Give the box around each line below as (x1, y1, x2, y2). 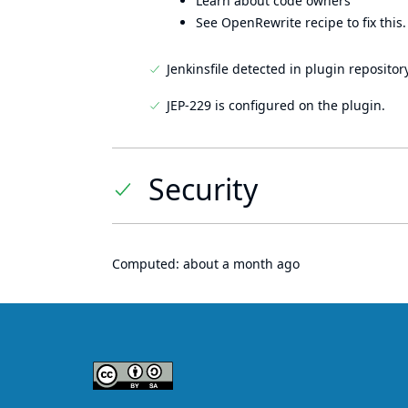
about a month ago (183, 255, 300, 272)
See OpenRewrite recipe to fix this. (196, 14, 406, 31)
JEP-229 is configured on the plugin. (167, 97, 385, 114)
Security (148, 169, 258, 209)
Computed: (112, 255, 183, 272)
